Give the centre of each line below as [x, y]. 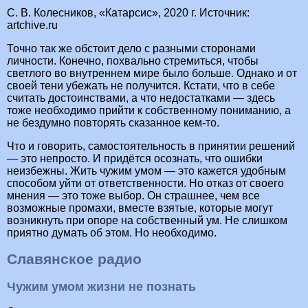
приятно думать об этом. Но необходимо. [112, 232]
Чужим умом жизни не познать [101, 286]
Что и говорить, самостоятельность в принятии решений [151, 146]
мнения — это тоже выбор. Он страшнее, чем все [133, 195]
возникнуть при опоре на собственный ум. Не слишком [147, 220]
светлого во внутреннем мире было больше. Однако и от [152, 73]
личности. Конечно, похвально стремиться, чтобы [133, 60]
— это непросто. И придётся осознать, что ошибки [135, 158]
